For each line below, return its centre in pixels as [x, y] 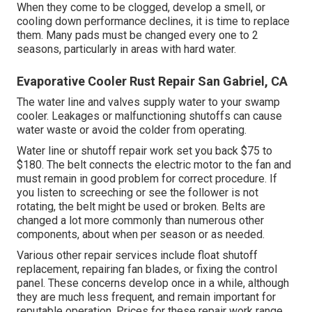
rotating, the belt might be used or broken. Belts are [141, 207]
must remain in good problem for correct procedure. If [147, 179]
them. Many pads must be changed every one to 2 [138, 36]
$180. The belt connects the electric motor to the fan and [154, 165]
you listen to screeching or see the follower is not [138, 193]
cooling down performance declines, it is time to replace [153, 22]
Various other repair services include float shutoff [137, 256]
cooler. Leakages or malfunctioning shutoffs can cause [149, 116]
